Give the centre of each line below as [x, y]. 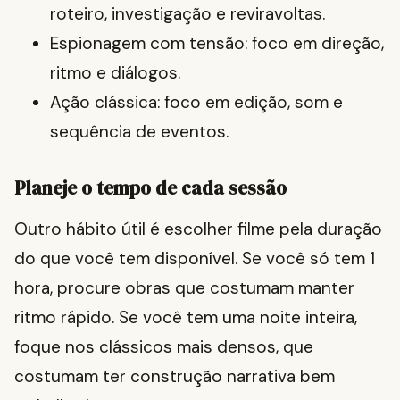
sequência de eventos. [139, 132]
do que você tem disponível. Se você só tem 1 [195, 259]
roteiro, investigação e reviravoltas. [187, 14]
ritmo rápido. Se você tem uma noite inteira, [186, 318]
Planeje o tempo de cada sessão [150, 188]
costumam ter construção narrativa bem [175, 377]
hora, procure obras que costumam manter [184, 288]
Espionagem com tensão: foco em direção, [217, 44]
